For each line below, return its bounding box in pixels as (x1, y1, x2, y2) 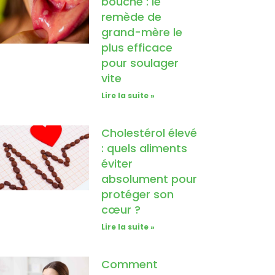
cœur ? (101, 202, 141, 218)
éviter (101, 156, 133, 172)
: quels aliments (101, 141, 188, 157)
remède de (101, 9, 162, 25)
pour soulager (101, 55, 179, 71)
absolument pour (101, 171, 198, 187)
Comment (101, 257, 158, 273)
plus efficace (101, 40, 173, 56)
